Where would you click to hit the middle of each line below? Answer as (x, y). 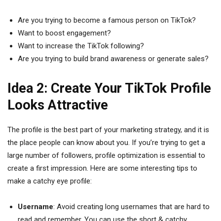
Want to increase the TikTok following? (82, 46)
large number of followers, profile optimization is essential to (106, 155)
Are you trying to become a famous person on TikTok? (107, 20)
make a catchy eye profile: (50, 181)
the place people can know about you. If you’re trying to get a (106, 143)
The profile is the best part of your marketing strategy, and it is (108, 130)
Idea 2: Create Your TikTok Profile (109, 88)
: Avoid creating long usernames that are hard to (131, 207)
